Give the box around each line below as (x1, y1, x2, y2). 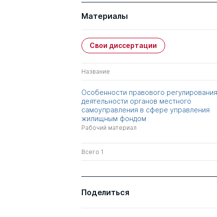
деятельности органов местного (81, 97, 191, 105)
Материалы (81, 11, 128, 21)
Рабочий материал (81, 124, 137, 131)
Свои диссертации (90, 41, 157, 49)
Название (81, 68, 110, 75)
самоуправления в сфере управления (81, 106, 210, 114)
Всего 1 (81, 148, 104, 155)
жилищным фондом (81, 114, 146, 123)
